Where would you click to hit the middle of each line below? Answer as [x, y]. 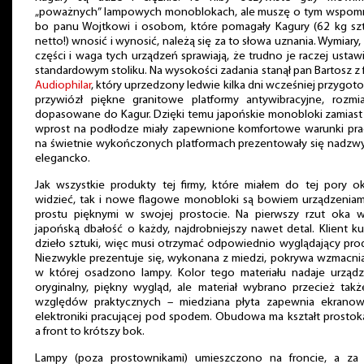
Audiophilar [63, 86]
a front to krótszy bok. [90, 331]
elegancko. [63, 159]
